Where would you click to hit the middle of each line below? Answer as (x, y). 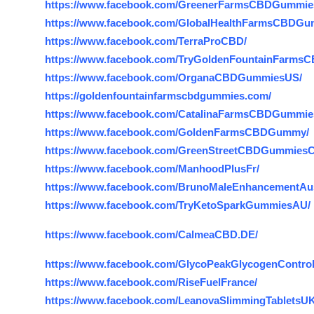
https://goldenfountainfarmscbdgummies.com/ (158, 96)
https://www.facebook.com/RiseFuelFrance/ (151, 282)
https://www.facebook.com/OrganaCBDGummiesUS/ (173, 77)
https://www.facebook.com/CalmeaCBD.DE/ (151, 234)
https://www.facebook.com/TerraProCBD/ (146, 41)
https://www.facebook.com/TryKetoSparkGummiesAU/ (178, 205)
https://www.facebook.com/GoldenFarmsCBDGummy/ (177, 132)
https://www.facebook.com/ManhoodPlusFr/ (152, 169)
